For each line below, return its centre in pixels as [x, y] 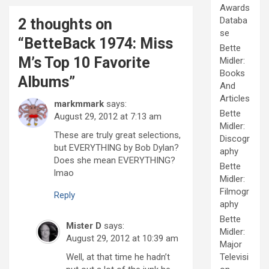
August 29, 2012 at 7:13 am [108, 117]
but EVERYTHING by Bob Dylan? [116, 148]
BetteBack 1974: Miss [98, 44]
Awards [235, 8]
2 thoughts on [65, 25]
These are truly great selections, [117, 135]
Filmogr [234, 192]
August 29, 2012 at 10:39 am [122, 239]
